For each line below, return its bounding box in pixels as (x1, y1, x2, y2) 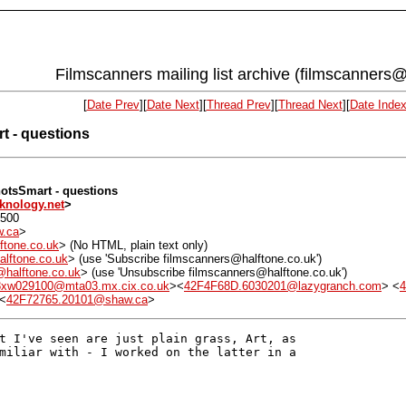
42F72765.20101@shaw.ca (6, 292, 148, 306)
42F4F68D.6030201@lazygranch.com (184, 278, 382, 293)
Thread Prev (206, 98, 271, 112)
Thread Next (277, 98, 343, 112)
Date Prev (86, 98, 140, 112)
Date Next (146, 98, 199, 112)
